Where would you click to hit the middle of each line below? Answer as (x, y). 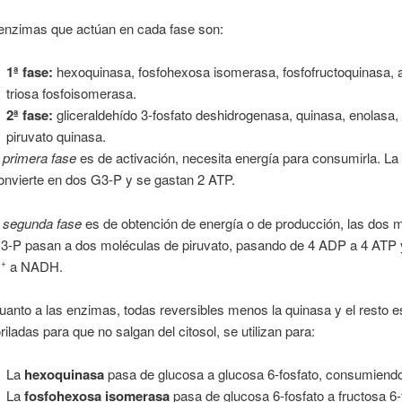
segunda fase (43, 223)
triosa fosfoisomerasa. (71, 93)
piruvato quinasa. (56, 136)
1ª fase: (29, 72)
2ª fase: (29, 115)
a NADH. (35, 266)
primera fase (40, 158)
